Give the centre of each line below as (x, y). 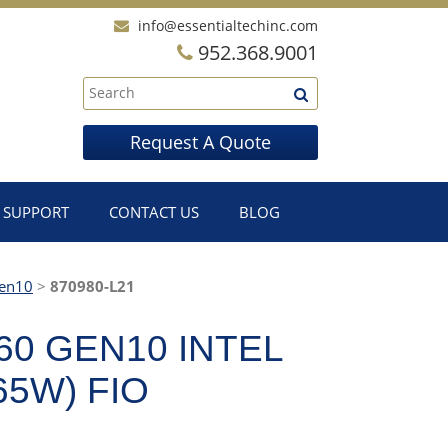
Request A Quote (200, 142)
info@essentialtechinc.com (228, 25)
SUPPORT (36, 212)
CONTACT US (154, 212)
